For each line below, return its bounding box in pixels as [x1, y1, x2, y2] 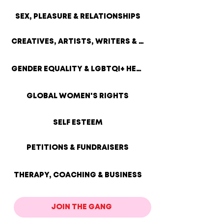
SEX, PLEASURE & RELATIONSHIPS [15, 13, 140, 20]
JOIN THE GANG [51, 204, 112, 211]
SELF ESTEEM [53, 119, 103, 126]
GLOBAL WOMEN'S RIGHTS [27, 93, 129, 100]
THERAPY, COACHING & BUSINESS [13, 172, 142, 179]
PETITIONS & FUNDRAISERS [27, 144, 129, 151]
